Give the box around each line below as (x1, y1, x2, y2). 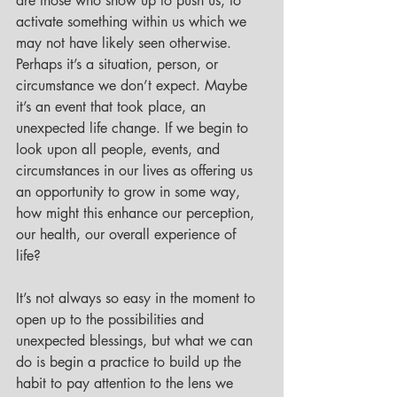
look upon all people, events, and (16, 140, 224, 160)
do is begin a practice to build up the (16, 353, 245, 372)
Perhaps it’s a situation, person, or (16, 55, 222, 74)
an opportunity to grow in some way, (16, 183, 245, 202)
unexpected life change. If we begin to (16, 119, 253, 138)
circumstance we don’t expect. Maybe (16, 76, 252, 96)
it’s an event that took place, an (16, 97, 210, 117)
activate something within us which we (16, 12, 251, 32)
